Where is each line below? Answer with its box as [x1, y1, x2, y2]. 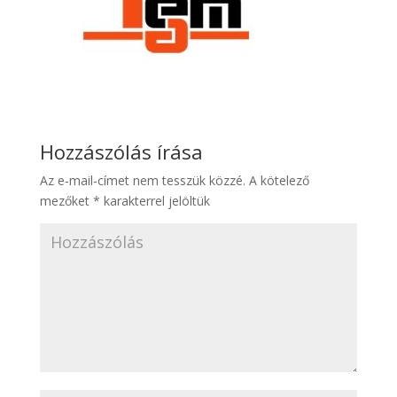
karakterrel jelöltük [99, 191, 210, 209]
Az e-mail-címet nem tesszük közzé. [39, 171, 245, 189]
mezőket [39, 191, 93, 209]
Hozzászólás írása [39, 137, 203, 165]
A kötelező [245, 171, 309, 189]
